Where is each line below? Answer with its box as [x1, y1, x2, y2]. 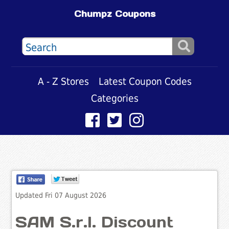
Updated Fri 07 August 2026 [15, 191, 107, 199]
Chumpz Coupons [74, 9, 155, 19]
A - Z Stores [37, 75, 89, 87]
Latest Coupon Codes [98, 75, 192, 87]
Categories [90, 92, 139, 104]
